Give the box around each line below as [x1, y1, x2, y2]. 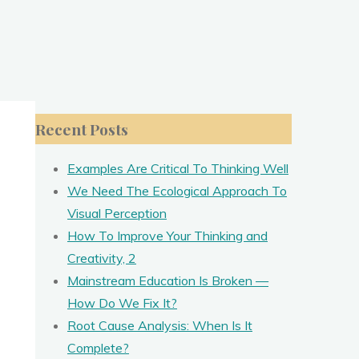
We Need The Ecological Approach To [67, 182, 287, 199]
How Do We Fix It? [67, 294, 177, 311]
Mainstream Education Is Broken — [67, 272, 268, 288]
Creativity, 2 [67, 249, 136, 266]
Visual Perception [67, 204, 167, 221]
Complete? [67, 339, 129, 356]
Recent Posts [35, 118, 128, 139]
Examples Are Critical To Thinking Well [67, 159, 288, 176]
